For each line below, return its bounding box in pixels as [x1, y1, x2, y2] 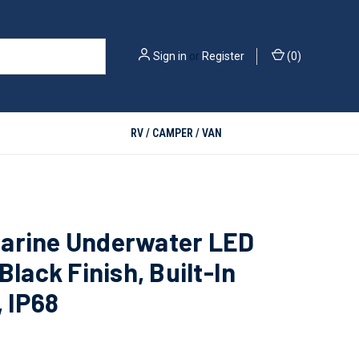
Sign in [153, 49, 187, 63]
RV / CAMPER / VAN [131, 127, 223, 139]
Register [202, 49, 244, 63]
